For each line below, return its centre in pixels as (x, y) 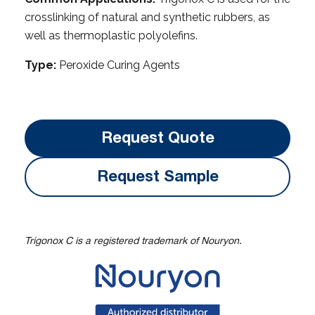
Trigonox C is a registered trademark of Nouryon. (133, 241)
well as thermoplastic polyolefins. (111, 35)
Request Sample (157, 176)
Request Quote (157, 137)
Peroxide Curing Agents (118, 65)
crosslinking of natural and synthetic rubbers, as (147, 17)
